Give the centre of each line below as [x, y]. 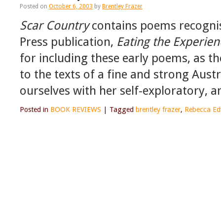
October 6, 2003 [71, 7]
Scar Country [54, 26]
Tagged [122, 110]
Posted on [34, 7]
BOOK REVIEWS [76, 110]
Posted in [34, 110]
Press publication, [68, 42]
